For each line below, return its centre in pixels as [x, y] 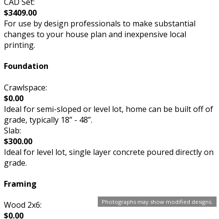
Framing [20, 184]
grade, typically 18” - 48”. [48, 120]
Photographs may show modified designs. [157, 202]
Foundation [26, 66]
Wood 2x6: [23, 205]
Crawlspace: [25, 87]
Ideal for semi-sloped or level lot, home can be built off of [109, 109]
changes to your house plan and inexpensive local [95, 34]
